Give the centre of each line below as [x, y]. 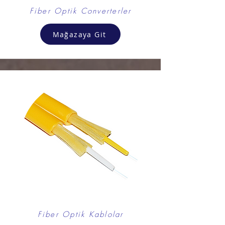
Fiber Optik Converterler [80, 11]
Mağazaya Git [79, 34]
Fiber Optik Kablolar [80, 214]
